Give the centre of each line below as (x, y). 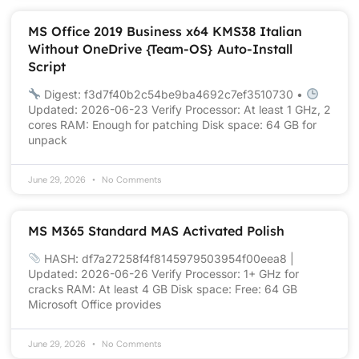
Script (47, 66)
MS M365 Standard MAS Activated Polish (156, 230)
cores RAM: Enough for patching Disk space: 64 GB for (172, 124)
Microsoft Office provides (95, 304)
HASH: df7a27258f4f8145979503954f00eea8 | (167, 258)
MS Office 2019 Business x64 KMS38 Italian (165, 31)
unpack (48, 139)
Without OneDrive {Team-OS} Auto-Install (160, 48)
